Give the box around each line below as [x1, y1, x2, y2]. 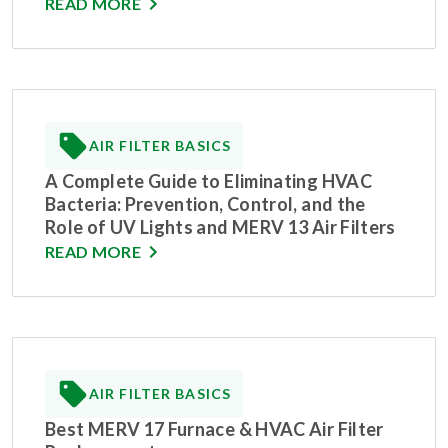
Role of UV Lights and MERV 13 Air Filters [45, 216, 396, 239]
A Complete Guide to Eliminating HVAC [45, 170, 372, 193]
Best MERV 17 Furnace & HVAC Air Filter [45, 418, 384, 441]
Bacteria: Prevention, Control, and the [45, 193, 366, 216]
